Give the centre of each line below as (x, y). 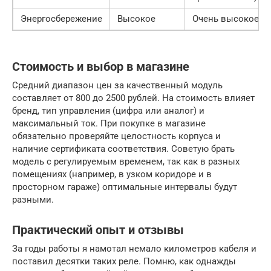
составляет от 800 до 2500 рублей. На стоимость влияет (133, 98)
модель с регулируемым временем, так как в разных (126, 161)
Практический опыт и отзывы (98, 230)
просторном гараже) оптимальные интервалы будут (125, 187)
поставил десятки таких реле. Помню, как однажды (124, 261)
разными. (33, 199)
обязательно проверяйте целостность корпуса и (116, 136)
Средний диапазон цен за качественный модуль (117, 85)
